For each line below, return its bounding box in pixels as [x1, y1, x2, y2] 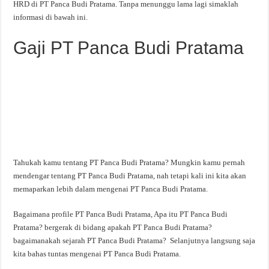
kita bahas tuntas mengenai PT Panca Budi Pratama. [13, 249, 181, 258]
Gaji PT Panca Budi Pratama [13, 38, 244, 58]
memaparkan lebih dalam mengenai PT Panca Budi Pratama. [13, 184, 208, 193]
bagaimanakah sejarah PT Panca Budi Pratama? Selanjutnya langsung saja [13, 236, 256, 245]
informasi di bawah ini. [13, 13, 88, 22]
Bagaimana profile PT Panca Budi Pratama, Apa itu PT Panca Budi [13, 210, 228, 219]
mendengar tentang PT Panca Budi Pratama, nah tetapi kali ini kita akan [13, 171, 247, 180]
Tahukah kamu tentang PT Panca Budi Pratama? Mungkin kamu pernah [13, 158, 246, 167]
